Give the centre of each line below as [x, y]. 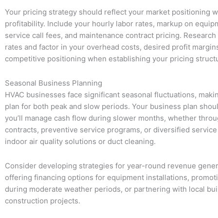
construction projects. [43, 201]
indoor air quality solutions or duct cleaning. [80, 141]
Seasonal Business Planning [54, 83]
